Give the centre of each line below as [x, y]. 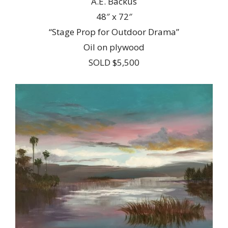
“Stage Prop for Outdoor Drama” [114, 32]
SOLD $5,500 [114, 62]
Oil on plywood [114, 47]
